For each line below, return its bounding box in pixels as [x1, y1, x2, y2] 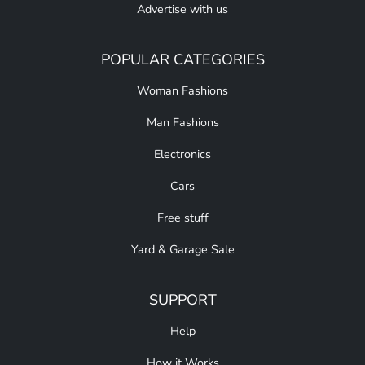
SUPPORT [148, 290, 217, 310]
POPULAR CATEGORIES [100, 50, 265, 70]
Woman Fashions [137, 82, 228, 99]
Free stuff [156, 209, 209, 226]
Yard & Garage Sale [130, 241, 235, 258]
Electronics [154, 146, 211, 163]
